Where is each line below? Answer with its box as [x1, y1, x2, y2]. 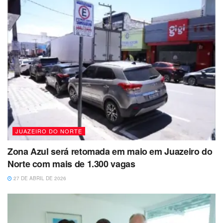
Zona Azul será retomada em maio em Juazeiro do [7, 145, 213, 158]
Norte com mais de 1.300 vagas [7, 157, 135, 171]
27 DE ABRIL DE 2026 [12, 175, 66, 182]
